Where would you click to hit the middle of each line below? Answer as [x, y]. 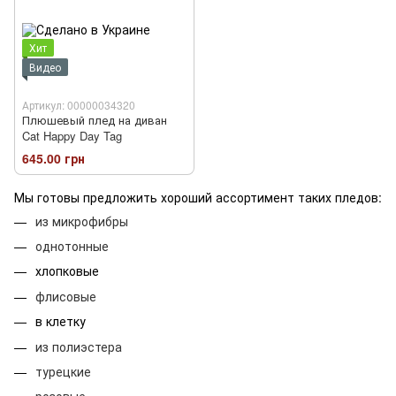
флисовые [66, 296]
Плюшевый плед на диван [95, 120]
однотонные [72, 245]
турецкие [63, 371]
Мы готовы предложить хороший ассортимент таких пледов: [198, 197]
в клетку [61, 321]
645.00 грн [53, 158]
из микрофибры [82, 221]
